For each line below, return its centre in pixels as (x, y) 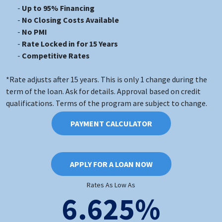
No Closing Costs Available (70, 20)
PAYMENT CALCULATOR (111, 123)
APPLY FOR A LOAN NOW (111, 164)
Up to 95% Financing (58, 8)
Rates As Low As (111, 185)
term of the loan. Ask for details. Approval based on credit (103, 91)
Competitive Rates (56, 55)
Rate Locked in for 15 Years (70, 43)
